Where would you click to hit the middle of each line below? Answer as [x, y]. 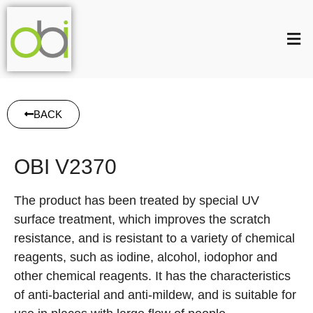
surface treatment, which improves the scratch [142, 219]
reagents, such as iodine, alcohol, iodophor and [146, 257]
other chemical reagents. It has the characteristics [152, 276]
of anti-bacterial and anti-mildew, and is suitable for [155, 295]
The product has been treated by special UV [137, 201]
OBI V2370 [65, 167]
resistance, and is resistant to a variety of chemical [154, 238]
